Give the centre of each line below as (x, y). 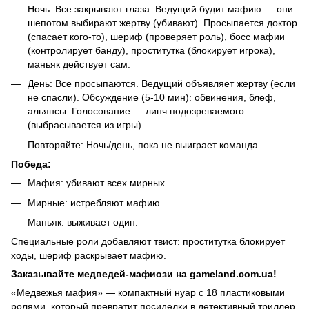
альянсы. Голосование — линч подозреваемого (136, 111)
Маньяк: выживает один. (83, 222)
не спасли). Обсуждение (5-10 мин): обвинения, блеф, (152, 98)
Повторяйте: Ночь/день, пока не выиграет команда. (144, 144)
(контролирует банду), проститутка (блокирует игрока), (151, 50)
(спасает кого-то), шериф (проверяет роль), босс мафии (156, 36)
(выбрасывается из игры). (86, 125)
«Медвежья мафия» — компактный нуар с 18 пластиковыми (148, 293)
